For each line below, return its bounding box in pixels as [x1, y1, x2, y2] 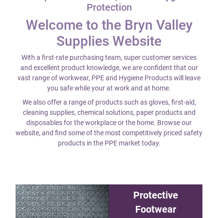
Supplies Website [56, 33, 162, 49]
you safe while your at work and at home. [47, 84, 171, 92]
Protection [86, 2, 132, 13]
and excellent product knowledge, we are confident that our [20, 64, 198, 72]
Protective [133, 190, 178, 201]
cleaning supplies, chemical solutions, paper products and [22, 109, 196, 116]
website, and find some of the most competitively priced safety [16, 129, 202, 137]
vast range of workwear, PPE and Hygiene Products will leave [18, 74, 200, 82]
